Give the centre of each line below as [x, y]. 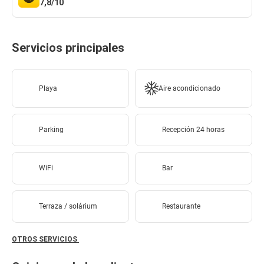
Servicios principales [68, 48]
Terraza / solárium [68, 206]
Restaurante [181, 206]
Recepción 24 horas [193, 130]
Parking [51, 130]
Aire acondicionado [189, 88]
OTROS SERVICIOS [45, 239]
